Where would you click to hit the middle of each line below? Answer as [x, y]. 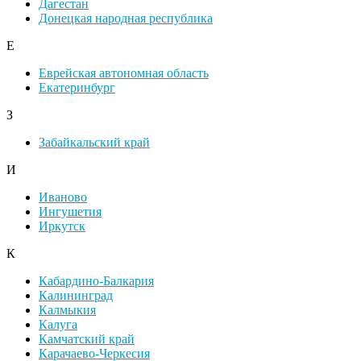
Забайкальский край [94, 143]
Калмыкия [67, 310]
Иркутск [62, 226]
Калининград [76, 296]
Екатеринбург [77, 88]
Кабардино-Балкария [96, 281]
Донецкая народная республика [126, 19]
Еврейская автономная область [124, 73]
